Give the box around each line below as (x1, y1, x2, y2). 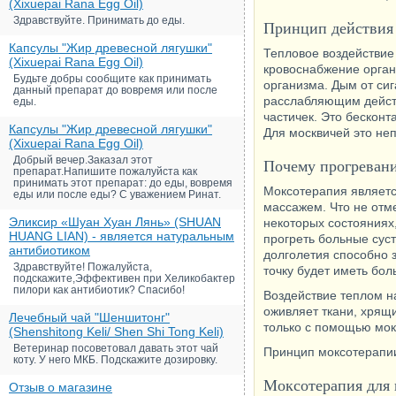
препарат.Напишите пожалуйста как (13, 165, 197, 178)
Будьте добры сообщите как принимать (13, 72, 211, 85)
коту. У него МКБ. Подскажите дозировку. (13, 354, 217, 366)
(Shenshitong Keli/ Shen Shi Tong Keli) (9, 324, 224, 339)
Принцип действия (263, 19, 393, 37)
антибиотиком (9, 243, 90, 257)
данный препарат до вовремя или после (13, 84, 217, 96)
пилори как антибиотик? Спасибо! (13, 284, 185, 296)
